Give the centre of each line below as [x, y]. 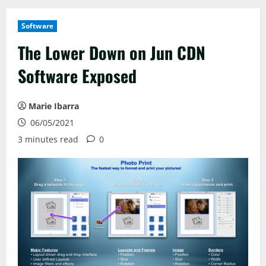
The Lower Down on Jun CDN [112, 53]
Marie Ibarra [54, 106]
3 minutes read [48, 140]
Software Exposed [77, 76]
